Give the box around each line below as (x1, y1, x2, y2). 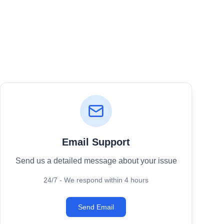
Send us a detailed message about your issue (15, 156, 177, 165)
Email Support (62, 136, 130, 147)
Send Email (78, 203, 114, 211)
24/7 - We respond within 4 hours (43, 176, 148, 184)
